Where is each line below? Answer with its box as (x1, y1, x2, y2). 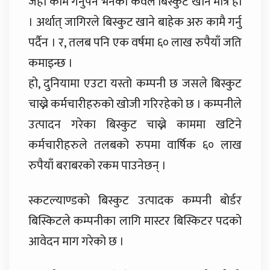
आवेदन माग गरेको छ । (28, 231, 124, 252)
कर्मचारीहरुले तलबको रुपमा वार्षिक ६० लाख (28, 134, 242, 155)
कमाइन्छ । (28, 52, 73, 74)
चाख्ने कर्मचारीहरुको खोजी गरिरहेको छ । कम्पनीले (28, 93, 242, 115)
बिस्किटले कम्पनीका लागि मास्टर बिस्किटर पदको (28, 210, 242, 231)
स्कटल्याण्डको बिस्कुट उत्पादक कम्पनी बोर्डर (28, 190, 242, 211)
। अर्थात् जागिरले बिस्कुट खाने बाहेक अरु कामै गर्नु (28, 11, 242, 33)
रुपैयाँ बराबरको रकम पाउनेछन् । (28, 155, 166, 176)
